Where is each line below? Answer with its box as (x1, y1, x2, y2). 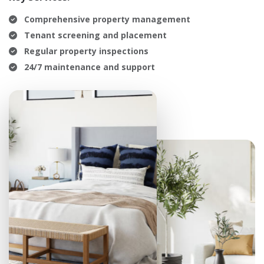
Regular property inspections (22, 45, 148, 57)
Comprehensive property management (22, 14, 190, 25)
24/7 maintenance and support (22, 61, 155, 72)
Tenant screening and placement (22, 29, 167, 41)
